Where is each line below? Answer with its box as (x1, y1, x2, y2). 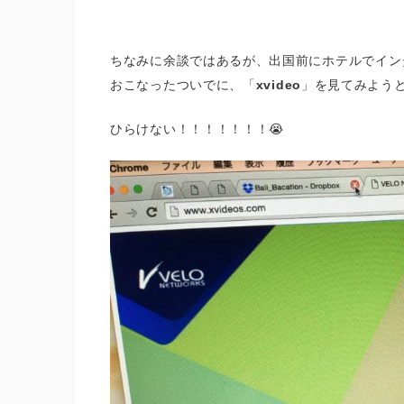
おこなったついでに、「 (110, 77, 256, 92)
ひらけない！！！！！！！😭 (110, 121, 285, 136)
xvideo (255, 77, 301, 92)
